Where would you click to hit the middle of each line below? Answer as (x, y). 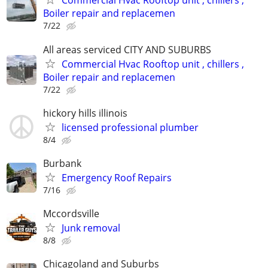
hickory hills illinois (85, 113)
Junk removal (91, 228)
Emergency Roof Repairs (117, 178)
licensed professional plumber (130, 127)
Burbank (62, 163)
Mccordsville (71, 214)
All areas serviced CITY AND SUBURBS (127, 49)
